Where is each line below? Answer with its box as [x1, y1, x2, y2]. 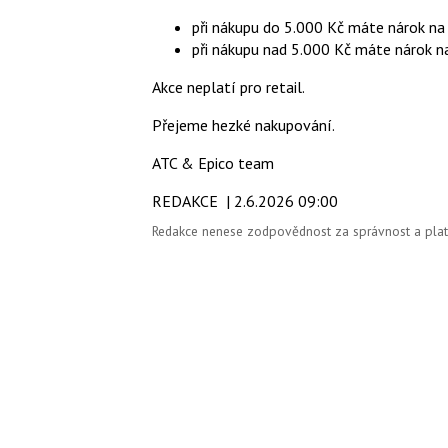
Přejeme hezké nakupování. [152, 115, 335, 136]
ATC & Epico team [152, 153, 274, 174]
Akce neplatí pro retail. [152, 77, 305, 98]
